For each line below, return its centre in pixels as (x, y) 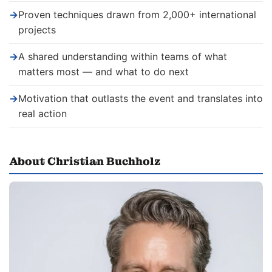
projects (37, 30)
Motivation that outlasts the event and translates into (141, 99)
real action (42, 114)
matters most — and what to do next (104, 72)
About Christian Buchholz (85, 162)
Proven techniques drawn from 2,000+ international (137, 15)
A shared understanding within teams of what (123, 57)
